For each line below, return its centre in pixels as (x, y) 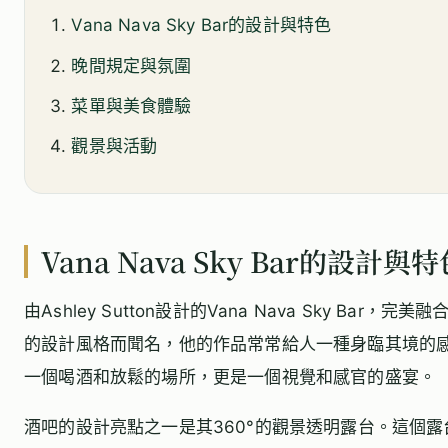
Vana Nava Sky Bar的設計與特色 (201, 25)
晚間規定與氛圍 (131, 65)
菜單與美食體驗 (131, 105)
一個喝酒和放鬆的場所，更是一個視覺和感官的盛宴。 (230, 376)
